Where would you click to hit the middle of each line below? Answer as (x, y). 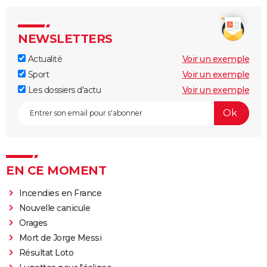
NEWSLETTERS (65, 38)
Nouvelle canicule (55, 208)
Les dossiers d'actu (63, 90)
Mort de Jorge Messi (60, 237)
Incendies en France (60, 193)
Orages (33, 223)
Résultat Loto (46, 252)
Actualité (44, 59)
